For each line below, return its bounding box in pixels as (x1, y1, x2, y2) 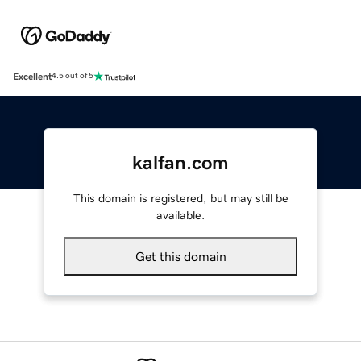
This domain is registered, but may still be (73, 192, 288, 204)
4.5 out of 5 (52, 72, 93, 81)
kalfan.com (132, 152, 229, 172)
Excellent (13, 71, 52, 81)
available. (156, 209, 205, 221)
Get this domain (135, 249, 226, 263)
